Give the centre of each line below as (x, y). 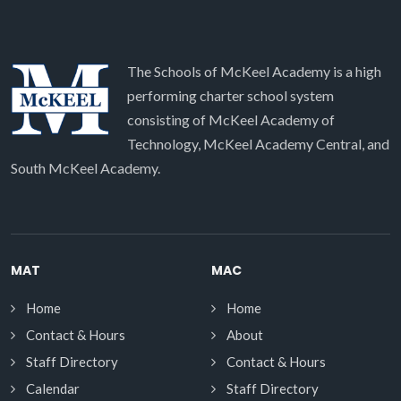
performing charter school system (230, 95)
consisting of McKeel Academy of (231, 119)
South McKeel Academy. (85, 167)
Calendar (53, 388)
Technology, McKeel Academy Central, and (258, 143)
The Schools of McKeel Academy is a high (254, 71)
